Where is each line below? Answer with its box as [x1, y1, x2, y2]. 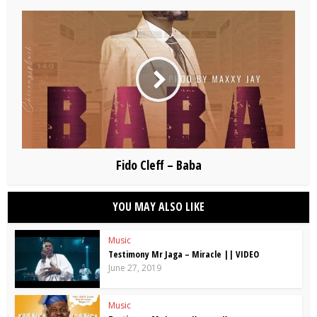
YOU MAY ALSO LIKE [113, 198, 204, 214]
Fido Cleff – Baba [115, 156, 202, 173]
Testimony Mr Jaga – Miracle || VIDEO [108, 247, 260, 260]
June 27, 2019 [108, 261, 162, 274]
